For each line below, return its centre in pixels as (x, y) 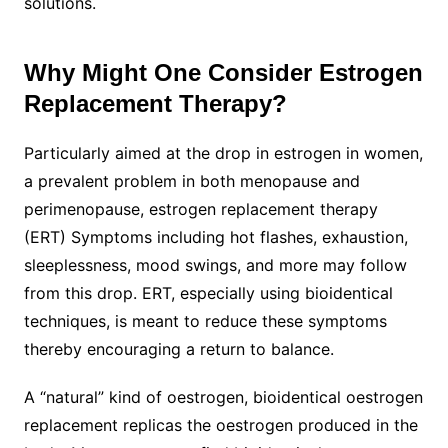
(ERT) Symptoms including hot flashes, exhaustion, (215, 236)
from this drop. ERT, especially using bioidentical (208, 292)
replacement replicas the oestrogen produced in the (220, 424)
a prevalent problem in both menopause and (191, 180)
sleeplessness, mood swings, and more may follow (215, 264)
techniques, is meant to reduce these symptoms (205, 320)
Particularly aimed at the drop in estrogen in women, (223, 152)
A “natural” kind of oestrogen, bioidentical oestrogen (223, 396)
